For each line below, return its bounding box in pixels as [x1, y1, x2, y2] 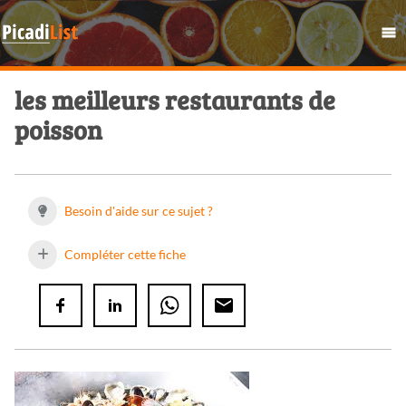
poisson [14, 112, 102, 148]
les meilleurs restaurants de [14, 82, 335, 118]
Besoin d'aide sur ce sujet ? [62, 203, 213, 219]
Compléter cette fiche [62, 246, 186, 263]
